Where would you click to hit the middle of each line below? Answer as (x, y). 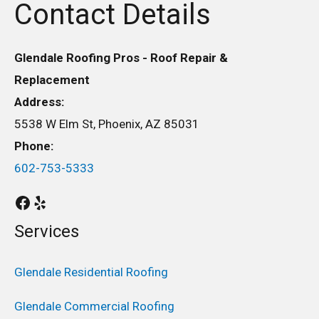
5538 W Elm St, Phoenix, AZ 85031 (107, 124)
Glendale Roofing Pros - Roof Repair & (121, 58)
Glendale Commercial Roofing (94, 307)
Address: (39, 102)
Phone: (34, 146)
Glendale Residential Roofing (91, 272)
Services (47, 232)
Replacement (52, 80)
